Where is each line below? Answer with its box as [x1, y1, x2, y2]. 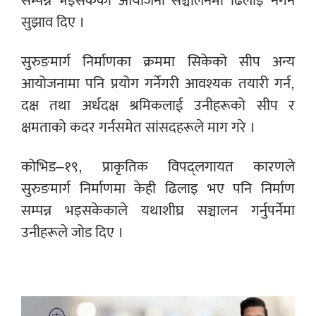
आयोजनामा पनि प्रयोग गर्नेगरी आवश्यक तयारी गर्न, [21, 71, 295, 96]
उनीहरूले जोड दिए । [21, 219, 123, 245]
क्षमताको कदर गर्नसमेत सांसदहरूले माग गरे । [21, 114, 255, 140]
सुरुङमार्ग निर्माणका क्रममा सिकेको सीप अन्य [21, 49, 295, 74]
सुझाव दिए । [21, 9, 85, 35]
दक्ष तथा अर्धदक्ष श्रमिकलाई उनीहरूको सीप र [21, 92, 295, 118]
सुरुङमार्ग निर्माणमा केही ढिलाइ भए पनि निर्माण [21, 176, 295, 201]
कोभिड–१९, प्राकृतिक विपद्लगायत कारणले [21, 154, 295, 179]
